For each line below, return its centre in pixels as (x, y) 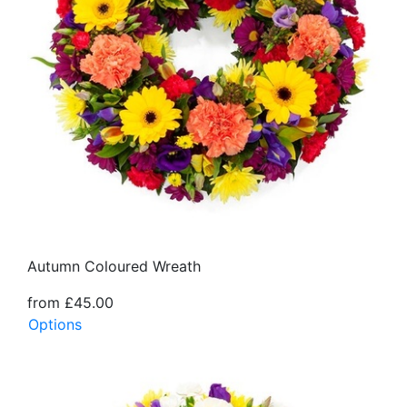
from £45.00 (70, 302)
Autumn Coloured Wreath (114, 266)
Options (55, 324)
